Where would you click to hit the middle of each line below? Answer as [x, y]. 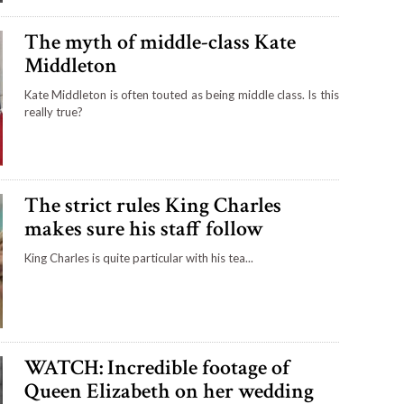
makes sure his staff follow [143, 228]
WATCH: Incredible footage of [156, 368]
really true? [53, 111]
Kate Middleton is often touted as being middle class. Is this [181, 94]
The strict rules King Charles [152, 205]
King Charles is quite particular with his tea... [138, 257]
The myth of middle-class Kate [160, 41]
